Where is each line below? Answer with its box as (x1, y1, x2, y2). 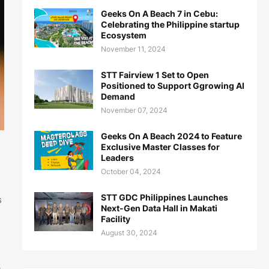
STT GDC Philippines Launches (100, 192, 228, 202)
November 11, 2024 (100, 44, 166, 53)
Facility (100, 214, 130, 224)
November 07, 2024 (100, 106, 168, 115)
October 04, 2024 (100, 167, 161, 176)
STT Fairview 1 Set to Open (100, 70, 209, 80)
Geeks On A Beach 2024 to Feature (100, 131, 242, 141)
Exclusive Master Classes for (100, 142, 220, 152)
